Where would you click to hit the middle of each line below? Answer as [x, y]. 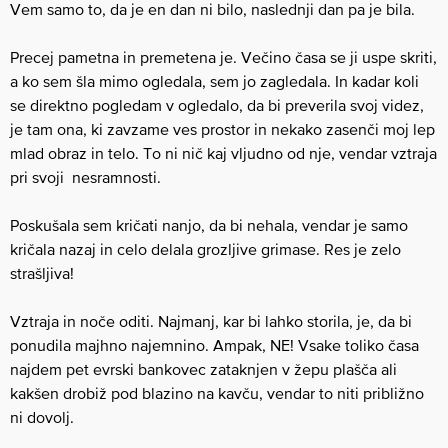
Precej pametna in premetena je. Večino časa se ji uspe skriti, [223, 57]
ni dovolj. [42, 417]
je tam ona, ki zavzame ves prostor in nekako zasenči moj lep [222, 129]
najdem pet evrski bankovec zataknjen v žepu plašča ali [203, 369]
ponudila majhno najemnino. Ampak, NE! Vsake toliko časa [214, 345]
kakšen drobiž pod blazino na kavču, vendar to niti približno [217, 393]
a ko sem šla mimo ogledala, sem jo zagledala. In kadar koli [214, 81]
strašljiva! [42, 273]
